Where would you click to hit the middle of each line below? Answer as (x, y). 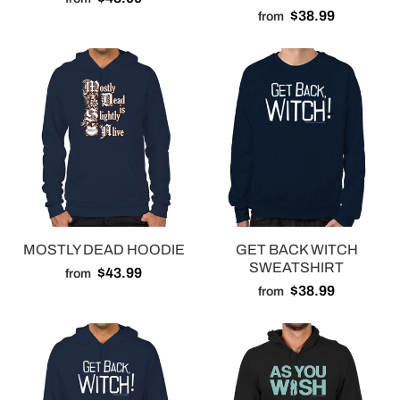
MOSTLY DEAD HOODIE (104, 250)
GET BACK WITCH (296, 250)
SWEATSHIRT (296, 268)
